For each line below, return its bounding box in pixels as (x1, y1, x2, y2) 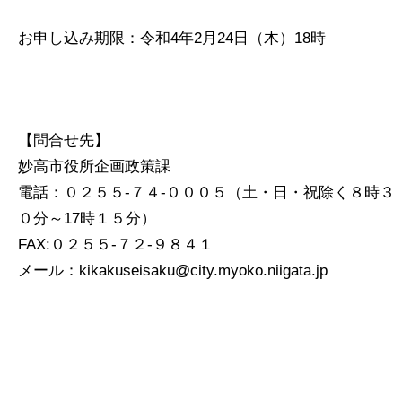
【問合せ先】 (18, 132, 109, 150)
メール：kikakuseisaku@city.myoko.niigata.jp (18, 262, 328, 280)
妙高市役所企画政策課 (18, 158, 170, 176)
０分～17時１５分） (18, 210, 156, 228)
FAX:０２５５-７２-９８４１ (18, 236, 214, 254)
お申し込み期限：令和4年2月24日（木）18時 (18, 30, 326, 48)
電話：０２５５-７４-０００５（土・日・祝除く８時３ (18, 184, 395, 202)
